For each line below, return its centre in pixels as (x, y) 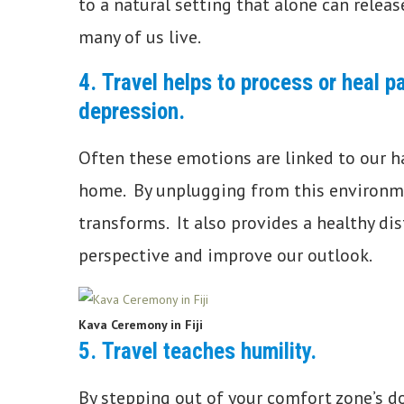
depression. (132, 111)
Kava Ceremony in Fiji (141, 324)
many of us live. (141, 37)
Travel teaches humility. (209, 351)
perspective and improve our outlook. (227, 255)
